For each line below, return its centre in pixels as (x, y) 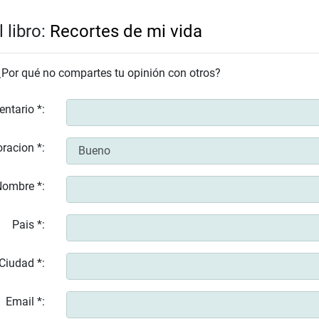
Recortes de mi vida (126, 31)
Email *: (25, 301)
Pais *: (28, 224)
